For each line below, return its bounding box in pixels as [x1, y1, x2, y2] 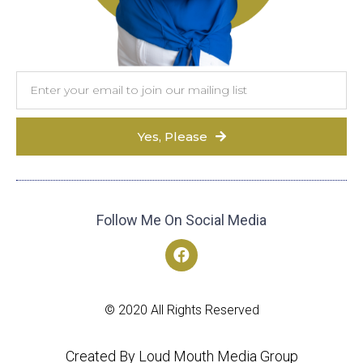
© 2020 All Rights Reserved [104, 302, 259, 318]
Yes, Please [137, 128, 207, 144]
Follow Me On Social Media [96, 211, 267, 228]
